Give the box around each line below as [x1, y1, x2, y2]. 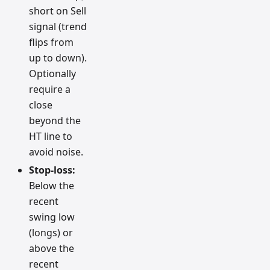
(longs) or [29, 226, 73, 240]
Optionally [29, 67, 76, 81]
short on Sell [29, 4, 86, 18]
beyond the [29, 114, 81, 128]
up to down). [29, 51, 87, 65]
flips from [29, 36, 74, 49]
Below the [29, 179, 74, 193]
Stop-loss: [29, 163, 75, 177]
